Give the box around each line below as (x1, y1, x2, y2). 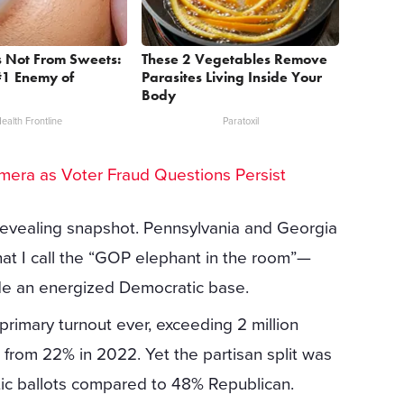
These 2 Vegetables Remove (142, 49, 328, 69)
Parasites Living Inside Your (142, 67, 323, 87)
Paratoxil (222, 115, 259, 127)
